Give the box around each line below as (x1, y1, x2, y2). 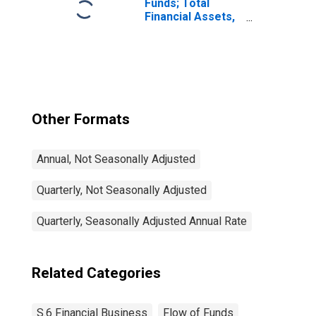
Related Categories (32, 265, 161, 281)
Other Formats (32, 111, 130, 128)
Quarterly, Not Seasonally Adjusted (37, 183, 207, 197)
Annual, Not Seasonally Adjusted (37, 152, 195, 166)
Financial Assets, (145, 10, 235, 23)
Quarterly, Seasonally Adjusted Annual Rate (37, 214, 247, 228)
